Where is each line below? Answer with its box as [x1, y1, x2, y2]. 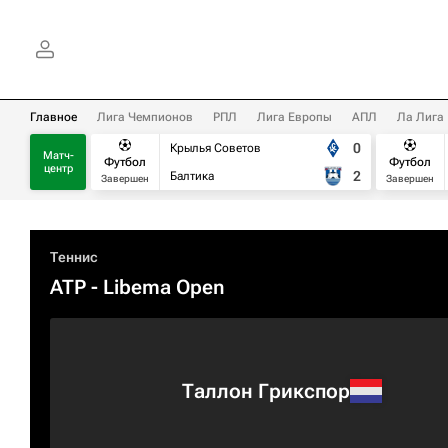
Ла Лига [397, 110, 444, 124]
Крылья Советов [170, 141, 261, 155]
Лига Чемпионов [97, 110, 193, 124]
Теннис [50, 249, 98, 265]
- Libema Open [86, 275, 225, 299]
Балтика [170, 169, 214, 183]
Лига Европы [257, 110, 332, 124]
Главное [30, 110, 77, 124]
